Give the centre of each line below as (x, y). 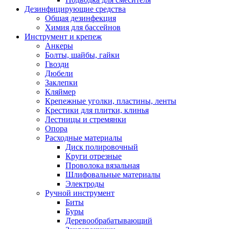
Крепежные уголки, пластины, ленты (111, 101)
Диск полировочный (102, 147)
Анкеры (59, 45)
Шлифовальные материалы (113, 174)
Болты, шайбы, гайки (82, 55)
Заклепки (61, 82)
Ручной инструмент (80, 193)
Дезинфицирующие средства (75, 9)
